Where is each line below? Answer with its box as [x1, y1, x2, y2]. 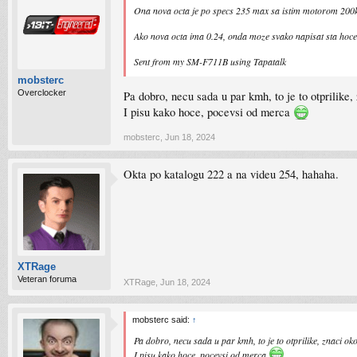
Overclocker [18, 88, 66, 97]
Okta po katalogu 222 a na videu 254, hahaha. [124, 167, 339, 182]
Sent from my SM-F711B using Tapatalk [134, 55, 286, 68]
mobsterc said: [132, 315, 192, 324]
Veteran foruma [18, 274, 76, 284]
